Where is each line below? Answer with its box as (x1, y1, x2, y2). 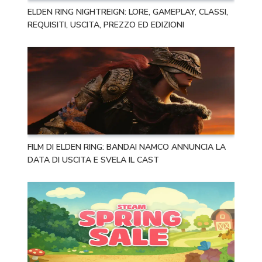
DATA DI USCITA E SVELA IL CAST (27, 154, 160, 166)
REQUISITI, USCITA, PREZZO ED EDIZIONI (27, 19, 185, 30)
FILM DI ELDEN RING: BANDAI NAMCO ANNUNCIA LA (27, 141, 226, 153)
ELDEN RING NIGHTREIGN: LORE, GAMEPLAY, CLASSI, (27, 6, 229, 18)
